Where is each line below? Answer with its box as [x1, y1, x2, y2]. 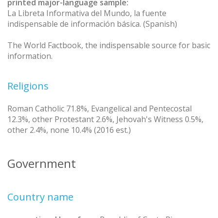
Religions [7, 79, 49, 92]
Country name [7, 190, 73, 203]
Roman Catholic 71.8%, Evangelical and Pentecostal [7, 103, 192, 114]
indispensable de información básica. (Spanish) [7, 18, 177, 29]
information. [7, 50, 53, 61]
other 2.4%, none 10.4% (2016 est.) [7, 124, 131, 135]
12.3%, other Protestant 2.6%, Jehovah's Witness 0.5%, [7, 113, 203, 125]
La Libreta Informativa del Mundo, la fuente [7, 7, 166, 18]
